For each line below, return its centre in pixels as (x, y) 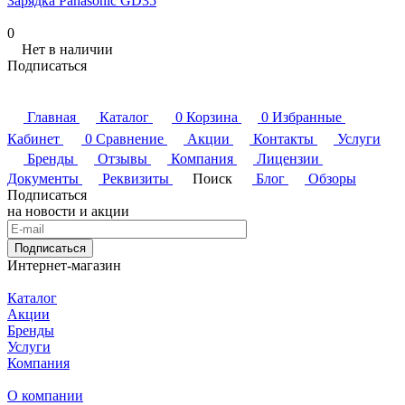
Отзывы (122, 158)
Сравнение (130, 138)
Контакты (283, 138)
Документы (43, 178)
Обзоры (332, 178)
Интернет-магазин (64, 265)
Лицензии (288, 158)
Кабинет (33, 138)
